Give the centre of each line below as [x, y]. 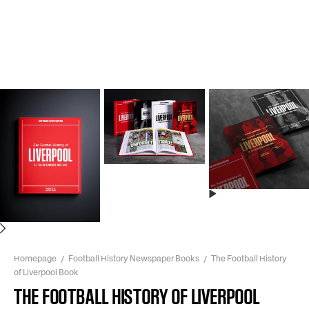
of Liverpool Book [46, 272]
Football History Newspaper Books [134, 258]
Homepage [35, 258]
